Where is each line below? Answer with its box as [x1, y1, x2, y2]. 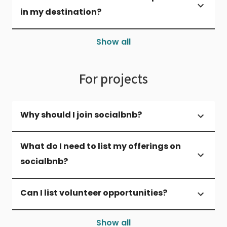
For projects [79, 69, 148, 87]
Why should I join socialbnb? [20, 108, 142, 121]
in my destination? [20, 6, 101, 18]
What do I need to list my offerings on [20, 140, 181, 152]
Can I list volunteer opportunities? [20, 186, 167, 199]
